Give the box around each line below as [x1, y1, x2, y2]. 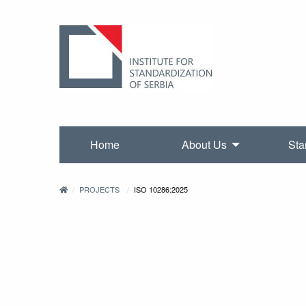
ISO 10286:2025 [133, 184, 188, 195]
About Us [181, 137, 227, 153]
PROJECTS [79, 184, 120, 195]
